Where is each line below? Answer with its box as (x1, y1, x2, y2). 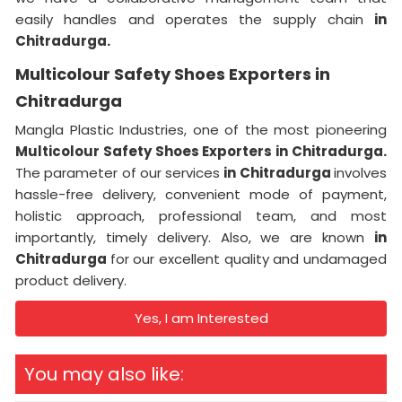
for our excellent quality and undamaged (109, 249, 388, 268)
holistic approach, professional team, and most (15, 205, 387, 225)
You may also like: (24, 361, 184, 387)
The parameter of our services (15, 162, 224, 182)
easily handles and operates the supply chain (15, 9, 374, 29)
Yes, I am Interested (134, 308, 268, 328)
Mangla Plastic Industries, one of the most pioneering (15, 119, 387, 139)
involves (334, 162, 388, 182)
